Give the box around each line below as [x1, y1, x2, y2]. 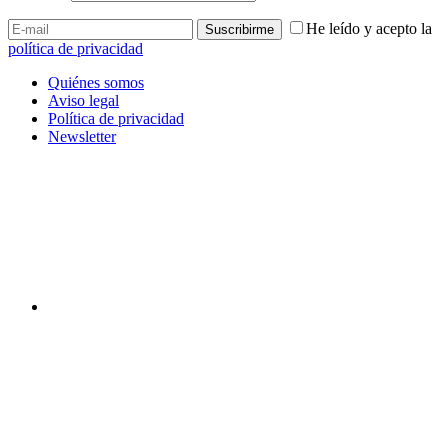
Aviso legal [48, 91, 119, 109]
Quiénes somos [48, 73, 144, 91]
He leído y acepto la [306, 19, 432, 37]
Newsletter [48, 127, 116, 145]
